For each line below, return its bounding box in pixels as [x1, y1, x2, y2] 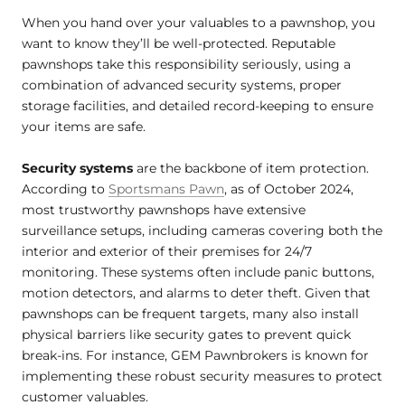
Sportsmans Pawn [108, 180, 224, 197]
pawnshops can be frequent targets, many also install [22, 305, 359, 322]
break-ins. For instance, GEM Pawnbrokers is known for [22, 346, 369, 363]
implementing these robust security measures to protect [22, 367, 382, 384]
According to [22, 180, 108, 197]
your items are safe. [22, 118, 146, 136]
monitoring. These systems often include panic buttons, [22, 263, 374, 280]
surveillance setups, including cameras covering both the [22, 221, 382, 239]
